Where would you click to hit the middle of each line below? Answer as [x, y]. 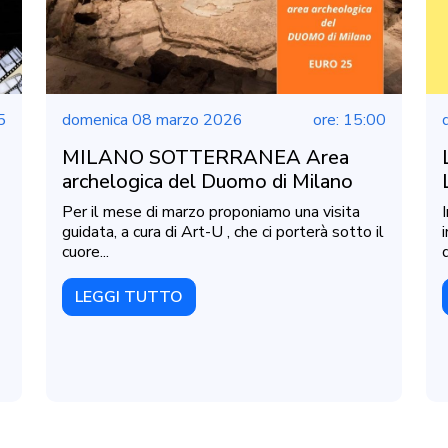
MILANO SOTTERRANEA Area [205, 158]
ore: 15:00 [349, 120]
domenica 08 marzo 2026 [152, 120]
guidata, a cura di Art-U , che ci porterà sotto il [223, 232]
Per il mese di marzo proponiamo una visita [211, 212]
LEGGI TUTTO [129, 297]
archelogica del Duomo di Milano [207, 182]
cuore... [85, 252]
